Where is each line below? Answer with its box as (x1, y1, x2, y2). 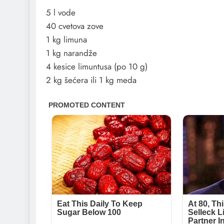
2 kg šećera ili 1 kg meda (46, 74, 136, 86)
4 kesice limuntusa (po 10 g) (46, 60, 147, 73)
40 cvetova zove (46, 20, 103, 32)
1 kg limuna (46, 33, 87, 46)
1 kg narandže (46, 47, 97, 59)
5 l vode (46, 6, 75, 19)
